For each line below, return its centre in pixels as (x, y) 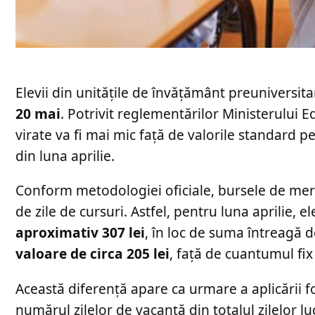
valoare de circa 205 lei (92, 254)
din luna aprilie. (65, 156)
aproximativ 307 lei (80, 233)
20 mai (38, 114)
